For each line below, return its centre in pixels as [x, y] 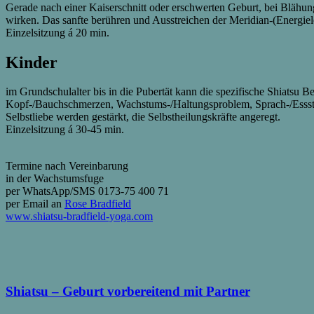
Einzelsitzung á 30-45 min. [65, 130]
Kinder [32, 62]
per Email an [35, 204]
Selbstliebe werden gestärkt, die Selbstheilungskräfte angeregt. [143, 117]
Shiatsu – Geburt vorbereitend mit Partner [128, 292]
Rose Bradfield [98, 204]
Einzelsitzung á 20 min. [57, 32]
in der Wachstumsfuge [55, 179]
